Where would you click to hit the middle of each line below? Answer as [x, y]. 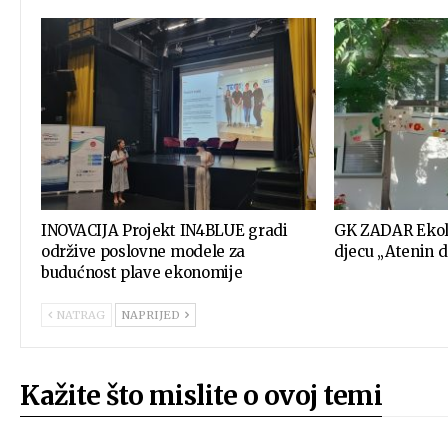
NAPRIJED [152, 315]
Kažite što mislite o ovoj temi [201, 396]
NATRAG [79, 315]
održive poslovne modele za [143, 252]
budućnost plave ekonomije [142, 273]
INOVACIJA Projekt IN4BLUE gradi [164, 231]
